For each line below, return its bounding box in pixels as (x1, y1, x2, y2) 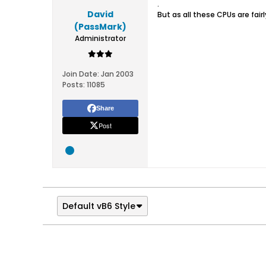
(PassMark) (74, 21, 126, 33)
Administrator (75, 33, 126, 43)
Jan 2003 (101, 69, 134, 79)
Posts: (62, 80, 85, 90)
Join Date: (62, 69, 99, 79)
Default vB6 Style (62, 200, 135, 212)
